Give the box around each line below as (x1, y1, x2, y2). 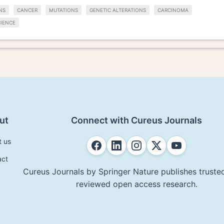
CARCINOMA (157, 7, 188, 13)
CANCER (17, 7, 37, 13)
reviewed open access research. (75, 178, 197, 189)
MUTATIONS (49, 7, 78, 13)
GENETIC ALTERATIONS (89, 7, 146, 13)
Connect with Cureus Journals (71, 114, 202, 125)
